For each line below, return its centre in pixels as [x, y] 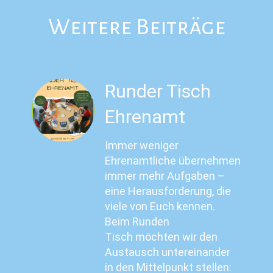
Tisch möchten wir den [161, 237]
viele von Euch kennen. [160, 206]
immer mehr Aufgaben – [165, 176]
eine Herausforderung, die [168, 191]
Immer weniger [142, 145]
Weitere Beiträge [136, 27]
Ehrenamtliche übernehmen [173, 161]
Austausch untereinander [168, 252]
